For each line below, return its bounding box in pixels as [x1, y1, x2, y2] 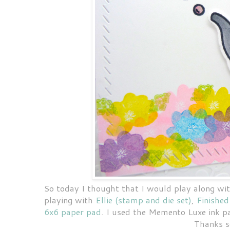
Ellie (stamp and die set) [95, 194, 191, 206]
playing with [44, 194, 95, 206]
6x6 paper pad [44, 205, 101, 218]
